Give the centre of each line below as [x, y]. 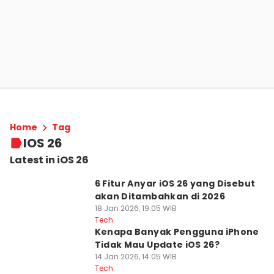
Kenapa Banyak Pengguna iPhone [177, 232]
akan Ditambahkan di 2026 [160, 196]
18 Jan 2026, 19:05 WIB [135, 208]
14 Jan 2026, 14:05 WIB [135, 257]
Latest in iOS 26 [49, 160]
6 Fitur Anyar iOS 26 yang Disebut [175, 183]
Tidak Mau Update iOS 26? [157, 245]
